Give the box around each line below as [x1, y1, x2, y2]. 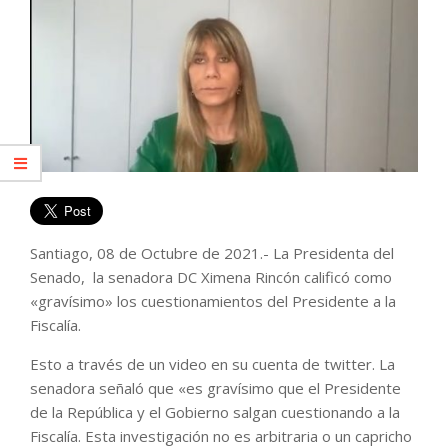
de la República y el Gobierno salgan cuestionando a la [30, 402, 400, 423]
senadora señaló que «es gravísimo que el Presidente [30, 378, 401, 399]
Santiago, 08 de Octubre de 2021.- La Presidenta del [30, 243, 394, 264]
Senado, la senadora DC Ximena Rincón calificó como [30, 267, 392, 288]
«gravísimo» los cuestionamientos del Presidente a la [30, 291, 396, 312]
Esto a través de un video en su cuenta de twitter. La [30, 354, 395, 375]
